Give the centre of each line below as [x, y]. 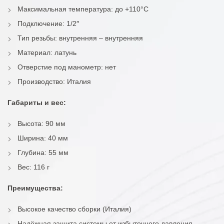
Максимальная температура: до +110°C [83, 9]
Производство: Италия [54, 82]
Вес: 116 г [33, 167]
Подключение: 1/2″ [48, 24]
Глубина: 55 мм [43, 153]
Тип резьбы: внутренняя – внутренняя [80, 38]
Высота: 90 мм [41, 124]
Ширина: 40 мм [43, 138]
